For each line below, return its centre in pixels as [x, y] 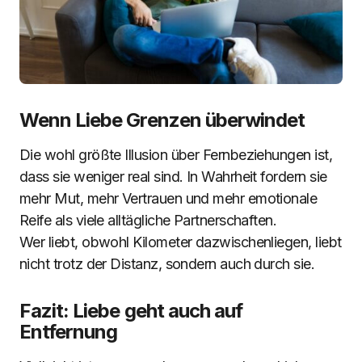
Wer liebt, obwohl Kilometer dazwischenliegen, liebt [181, 242]
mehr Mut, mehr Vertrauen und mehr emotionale [168, 198]
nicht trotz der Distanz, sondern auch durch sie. [167, 264]
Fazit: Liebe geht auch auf [131, 311]
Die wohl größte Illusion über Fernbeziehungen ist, [176, 155]
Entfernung [69, 332]
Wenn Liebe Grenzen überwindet [162, 120]
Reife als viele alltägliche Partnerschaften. [148, 220]
